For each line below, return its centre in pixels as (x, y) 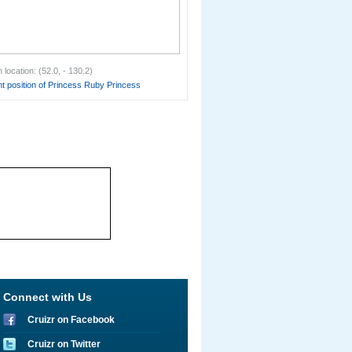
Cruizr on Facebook (71, 320)
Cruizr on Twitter (64, 344)
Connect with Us (48, 297)
